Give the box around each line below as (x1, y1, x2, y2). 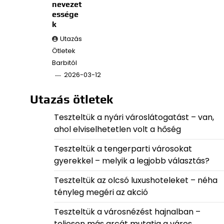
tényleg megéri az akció (53, 186, 148, 198)
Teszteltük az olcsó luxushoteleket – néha (53, 174, 217, 186)
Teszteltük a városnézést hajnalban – (53, 206, 200, 218)
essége (51, 9, 78, 19)
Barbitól (51, 58, 77, 67)
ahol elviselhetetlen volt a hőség (53, 123, 181, 135)
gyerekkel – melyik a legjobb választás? (53, 155, 209, 167)
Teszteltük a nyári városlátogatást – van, (53, 111, 214, 123)
